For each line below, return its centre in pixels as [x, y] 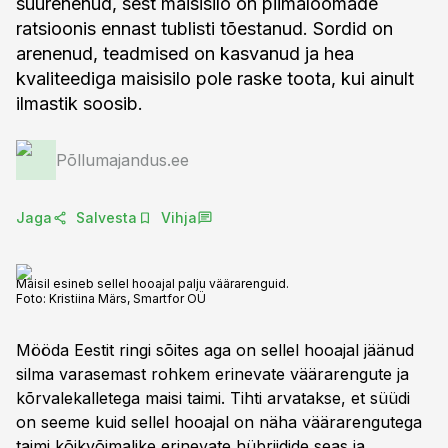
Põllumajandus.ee [122, 160]
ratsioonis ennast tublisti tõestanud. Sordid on [204, 28]
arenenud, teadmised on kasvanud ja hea [185, 53]
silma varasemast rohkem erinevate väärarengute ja [212, 374]
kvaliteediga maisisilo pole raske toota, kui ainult [215, 78]
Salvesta [106, 217]
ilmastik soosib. [79, 103]
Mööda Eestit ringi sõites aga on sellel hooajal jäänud [215, 350]
